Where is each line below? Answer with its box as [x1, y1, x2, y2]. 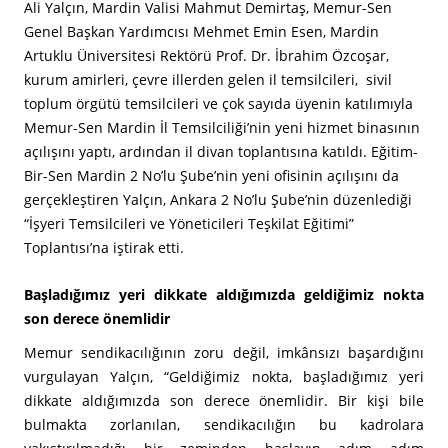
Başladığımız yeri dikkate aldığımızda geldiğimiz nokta [24, 285, 424, 304]
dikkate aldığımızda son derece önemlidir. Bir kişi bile [24, 391, 424, 410]
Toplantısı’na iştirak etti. [24, 238, 184, 257]
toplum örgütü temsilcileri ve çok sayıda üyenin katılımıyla [24, 94, 413, 113]
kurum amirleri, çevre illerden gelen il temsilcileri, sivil [24, 70, 392, 89]
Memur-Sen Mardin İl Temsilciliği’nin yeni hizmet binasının [24, 118, 420, 137]
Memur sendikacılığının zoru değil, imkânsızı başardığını [24, 343, 424, 362]
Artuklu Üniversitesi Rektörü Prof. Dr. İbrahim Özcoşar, [24, 46, 389, 65]
